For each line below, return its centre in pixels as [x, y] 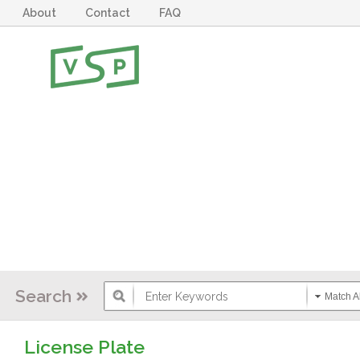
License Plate [84, 347]
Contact [110, 13]
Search [44, 296]
